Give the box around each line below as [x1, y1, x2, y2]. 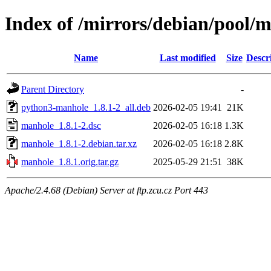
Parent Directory [21, 83, 84, 94]
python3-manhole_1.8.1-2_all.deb [21, 102, 151, 113]
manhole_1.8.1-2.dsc [21, 120, 101, 131]
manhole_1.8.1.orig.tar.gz [21, 156, 119, 167]
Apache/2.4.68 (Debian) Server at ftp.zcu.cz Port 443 [5, 184, 208, 195]
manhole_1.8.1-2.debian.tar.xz [21, 138, 137, 149]
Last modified [159, 52, 216, 63]
